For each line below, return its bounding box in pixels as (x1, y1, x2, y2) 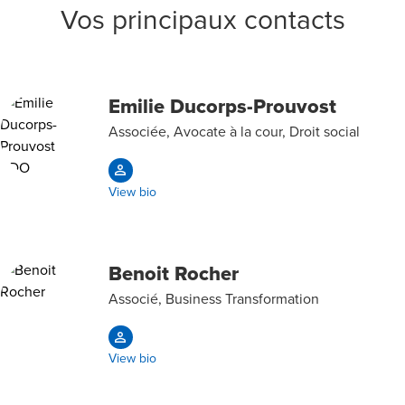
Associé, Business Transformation (108, 287, 319, 308)
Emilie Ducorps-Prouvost (108, 91, 336, 120)
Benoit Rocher (108, 258, 239, 287)
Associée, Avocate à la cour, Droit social (108, 121, 360, 141)
